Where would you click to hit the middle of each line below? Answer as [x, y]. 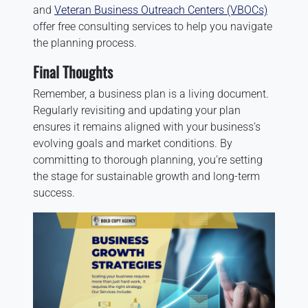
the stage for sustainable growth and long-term [146, 176]
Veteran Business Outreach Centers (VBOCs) [161, 10]
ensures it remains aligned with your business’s [147, 127]
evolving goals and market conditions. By [133, 143]
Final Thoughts [73, 71]
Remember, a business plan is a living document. [151, 94]
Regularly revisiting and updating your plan [137, 110]
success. [54, 193]
